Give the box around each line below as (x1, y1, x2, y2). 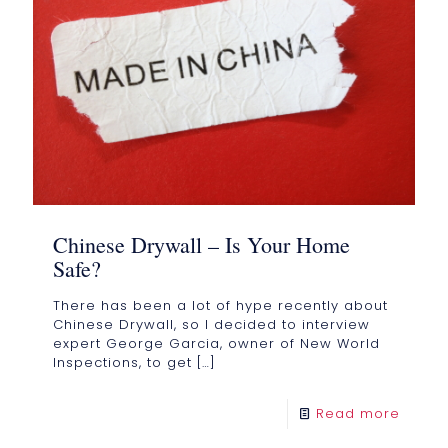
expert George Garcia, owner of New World (53, 333, 380, 353)
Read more (316, 403, 400, 423)
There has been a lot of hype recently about (53, 295, 388, 315)
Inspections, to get (53, 352, 192, 372)
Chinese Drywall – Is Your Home (53, 229, 350, 259)
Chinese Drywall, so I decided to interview (53, 314, 370, 334)
